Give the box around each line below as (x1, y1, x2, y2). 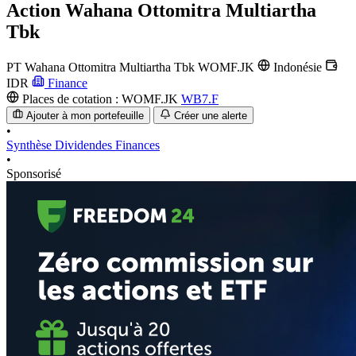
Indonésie (270, 60, 325, 74)
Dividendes (55, 138, 115, 153)
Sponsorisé (6, 167, 61, 181)
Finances (115, 138, 160, 153)
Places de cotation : (19, 91, 122, 106)
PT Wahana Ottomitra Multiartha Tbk (6, 60, 195, 74)
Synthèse (6, 138, 55, 153)
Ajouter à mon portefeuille (26, 110, 145, 122)
